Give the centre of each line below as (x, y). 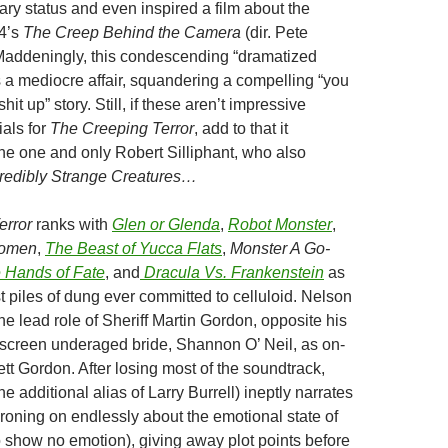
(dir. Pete (274, 32)
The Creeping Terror (122, 128)
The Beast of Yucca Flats (133, 248)
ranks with (74, 224)
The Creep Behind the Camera (132, 32)
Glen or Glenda (166, 224)
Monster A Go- (280, 248)
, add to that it (241, 128)
